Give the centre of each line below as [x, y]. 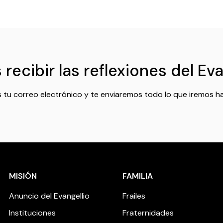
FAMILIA [138, 176]
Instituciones [32, 213]
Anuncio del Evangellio [49, 196]
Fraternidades [148, 213]
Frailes [134, 196]
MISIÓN [23, 176]
